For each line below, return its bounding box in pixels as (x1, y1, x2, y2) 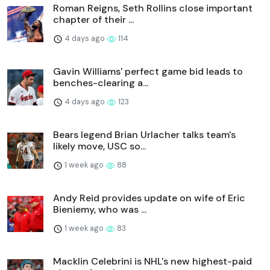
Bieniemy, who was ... (53, 202, 146, 216)
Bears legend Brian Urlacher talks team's (53, 128, 236, 141)
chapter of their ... (53, 13, 134, 26)
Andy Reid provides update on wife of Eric (53, 191, 245, 204)
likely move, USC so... (53, 139, 146, 152)
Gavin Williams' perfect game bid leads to (53, 64, 243, 78)
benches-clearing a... (53, 76, 148, 89)
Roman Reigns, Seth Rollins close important (53, 1, 253, 14)
